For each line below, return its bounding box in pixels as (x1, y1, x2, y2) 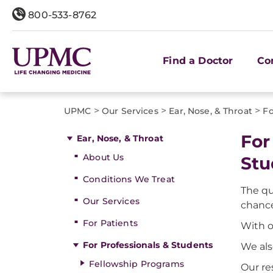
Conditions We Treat (83, 174, 175, 185)
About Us (83, 152, 124, 163)
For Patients (83, 218, 138, 229)
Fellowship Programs (89, 258, 184, 269)
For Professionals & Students (83, 239, 213, 250)
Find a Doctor (163, 54, 233, 66)
